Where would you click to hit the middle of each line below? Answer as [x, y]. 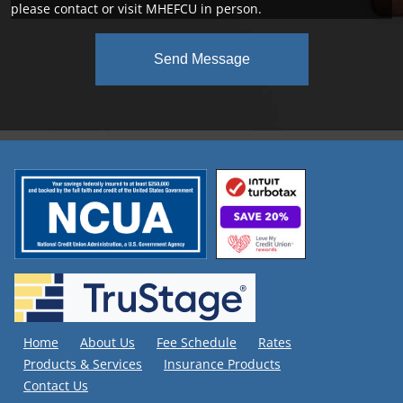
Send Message [201, 59]
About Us [107, 343]
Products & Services [83, 364]
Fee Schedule [197, 343]
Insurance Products [222, 364]
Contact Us [56, 386]
